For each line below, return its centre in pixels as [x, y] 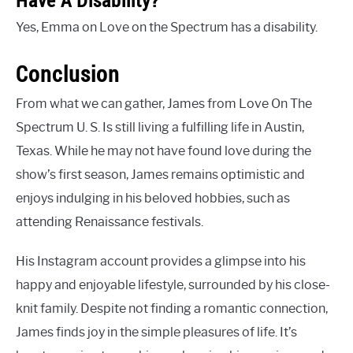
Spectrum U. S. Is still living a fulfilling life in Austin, [160, 128]
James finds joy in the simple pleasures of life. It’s [156, 333]
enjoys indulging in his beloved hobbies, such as [153, 199]
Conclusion [68, 74]
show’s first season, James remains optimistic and [160, 175]
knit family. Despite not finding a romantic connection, [172, 309]
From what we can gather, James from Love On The [164, 104]
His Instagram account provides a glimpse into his [161, 262]
